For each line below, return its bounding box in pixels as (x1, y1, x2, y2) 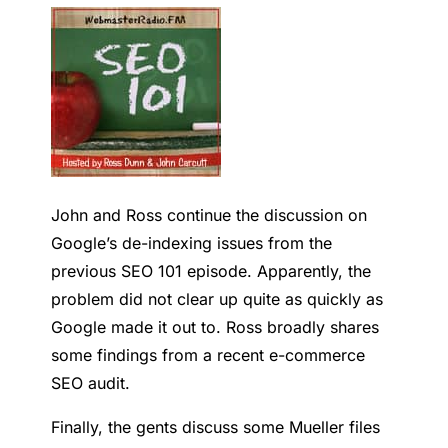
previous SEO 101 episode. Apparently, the (51, 260, 372, 281)
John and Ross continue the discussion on (51, 204, 368, 225)
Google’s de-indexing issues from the (51, 232, 333, 253)
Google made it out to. (51, 316, 227, 337)
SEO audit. (51, 372, 131, 393)
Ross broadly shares (226, 316, 380, 337)
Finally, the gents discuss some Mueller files (51, 416, 381, 437)
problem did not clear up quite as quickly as (51, 288, 384, 309)
